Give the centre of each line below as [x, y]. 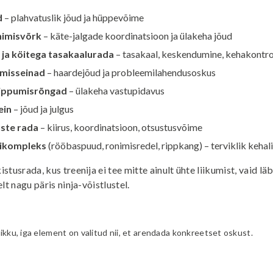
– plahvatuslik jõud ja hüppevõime [73, 17]
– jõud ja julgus [43, 109]
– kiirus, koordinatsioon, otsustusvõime [121, 127]
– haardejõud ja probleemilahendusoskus [131, 72]
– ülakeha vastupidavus [116, 90]
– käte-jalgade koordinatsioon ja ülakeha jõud [137, 36]
